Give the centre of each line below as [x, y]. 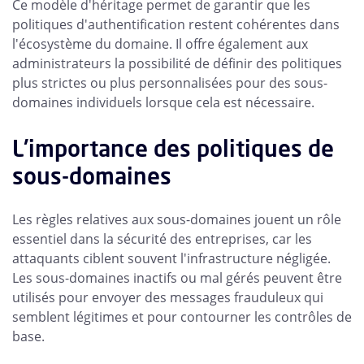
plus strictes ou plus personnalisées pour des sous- [170, 83]
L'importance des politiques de [173, 149]
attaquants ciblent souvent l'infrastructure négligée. [171, 259]
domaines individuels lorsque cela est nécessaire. [163, 103]
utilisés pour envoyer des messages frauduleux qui [168, 298]
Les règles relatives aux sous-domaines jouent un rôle [177, 220]
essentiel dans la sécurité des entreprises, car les [162, 239]
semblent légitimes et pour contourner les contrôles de [182, 317]
